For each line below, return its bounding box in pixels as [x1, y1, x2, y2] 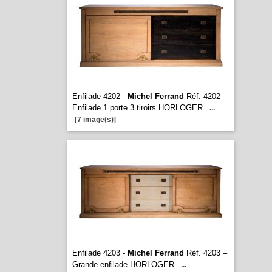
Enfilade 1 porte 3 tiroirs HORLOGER [72, 103, 203, 112]
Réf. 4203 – [183, 248, 227, 257]
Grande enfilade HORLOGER [72, 260, 174, 269]
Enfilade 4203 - [72, 248, 127, 257]
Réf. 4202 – [183, 92, 227, 101]
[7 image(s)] [74, 115, 116, 124]
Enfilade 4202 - [72, 92, 127, 101]
